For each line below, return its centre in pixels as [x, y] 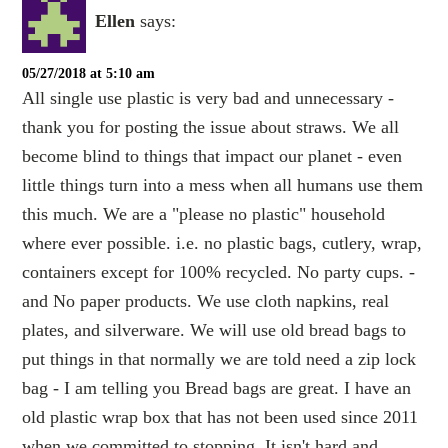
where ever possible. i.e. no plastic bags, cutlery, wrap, [222, 243]
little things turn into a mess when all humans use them [223, 185]
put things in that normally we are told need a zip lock [219, 359]
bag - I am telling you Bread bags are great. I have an [217, 388]
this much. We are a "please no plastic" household [204, 214]
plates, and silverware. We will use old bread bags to [214, 330]
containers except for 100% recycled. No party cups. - [219, 272]
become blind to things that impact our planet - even [212, 156]
